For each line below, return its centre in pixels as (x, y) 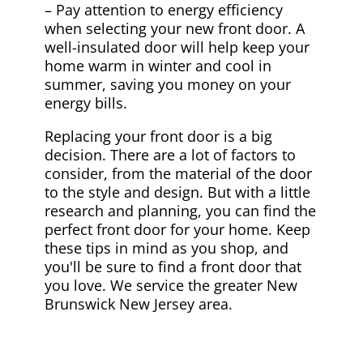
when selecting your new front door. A (174, 28)
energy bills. (85, 102)
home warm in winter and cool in (158, 65)
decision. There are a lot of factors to (170, 154)
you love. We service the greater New (171, 285)
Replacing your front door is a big (158, 136)
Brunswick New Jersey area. (138, 303)
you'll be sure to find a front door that (173, 266)
